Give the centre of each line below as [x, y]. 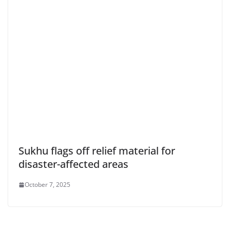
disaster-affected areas [73, 164]
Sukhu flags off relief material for [97, 151]
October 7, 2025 [47, 185]
